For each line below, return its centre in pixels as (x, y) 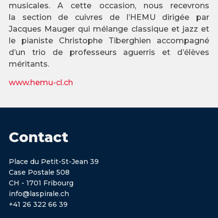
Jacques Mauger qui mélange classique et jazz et (109, 29)
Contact (38, 137)
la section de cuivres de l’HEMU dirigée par (109, 18)
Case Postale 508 (39, 172)
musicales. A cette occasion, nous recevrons (109, 6)
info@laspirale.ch (39, 193)
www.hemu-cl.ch (41, 83)
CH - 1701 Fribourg (41, 183)
